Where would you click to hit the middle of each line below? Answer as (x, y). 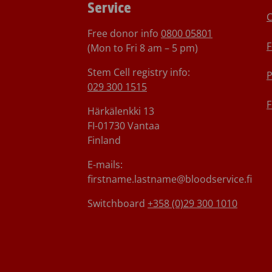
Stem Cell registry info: (139, 72)
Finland (104, 140)
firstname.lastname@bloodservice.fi (170, 179)
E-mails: (105, 164)
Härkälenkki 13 (121, 111)
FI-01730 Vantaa (124, 125)
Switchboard (117, 203)
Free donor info (124, 33)
